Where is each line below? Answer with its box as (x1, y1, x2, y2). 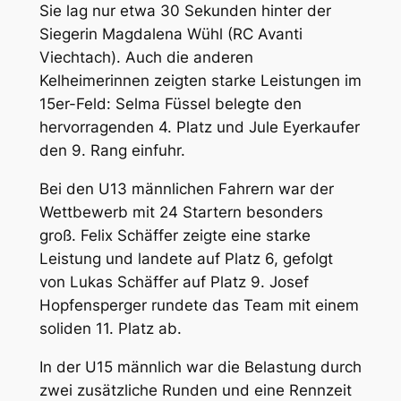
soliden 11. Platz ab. (38, 319, 182, 337)
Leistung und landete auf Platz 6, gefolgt (38, 249, 333, 268)
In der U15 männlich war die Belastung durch (38, 357, 362, 376)
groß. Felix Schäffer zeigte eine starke (38, 226, 311, 244)
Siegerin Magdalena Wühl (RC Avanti (38, 24, 303, 43)
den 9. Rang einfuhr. (38, 141, 185, 159)
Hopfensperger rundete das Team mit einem (38, 295, 359, 314)
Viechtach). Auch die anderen (38, 47, 253, 66)
